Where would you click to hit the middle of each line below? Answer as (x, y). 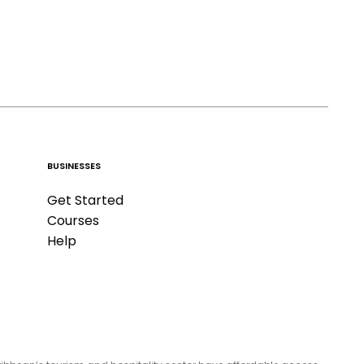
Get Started (86, 201)
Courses (74, 221)
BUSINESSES (74, 166)
